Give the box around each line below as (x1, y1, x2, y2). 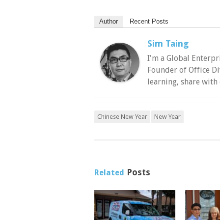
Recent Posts (130, 18, 168, 26)
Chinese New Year (97, 113, 147, 121)
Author (99, 18, 118, 26)
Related (94, 168, 124, 178)
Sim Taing (147, 38, 189, 49)
